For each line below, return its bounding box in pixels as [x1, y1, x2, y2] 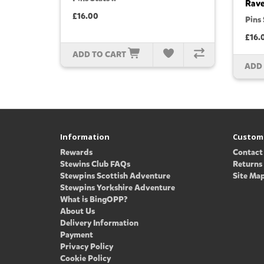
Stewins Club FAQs [60, 159, 130, 170]
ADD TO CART [72, 49, 126, 61]
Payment [60, 229, 93, 241]
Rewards [60, 147, 93, 159]
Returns [232, 159, 262, 170]
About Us [60, 206, 95, 217]
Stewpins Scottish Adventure [60, 170, 170, 182]
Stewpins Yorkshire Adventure [60, 182, 175, 194]
